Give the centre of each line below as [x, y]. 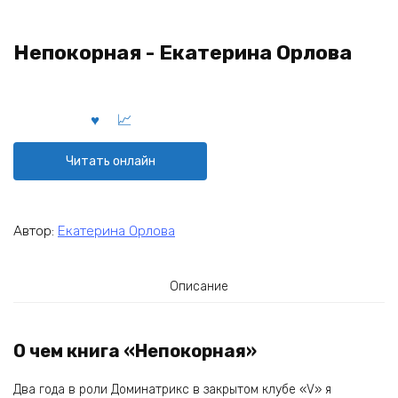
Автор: [36, 231]
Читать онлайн [110, 161]
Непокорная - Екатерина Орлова [183, 53]
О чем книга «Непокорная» [135, 351]
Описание [199, 286]
